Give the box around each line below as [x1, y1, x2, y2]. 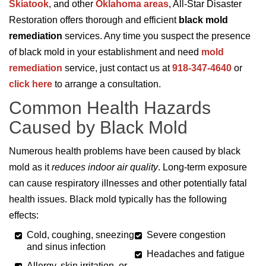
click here [9, 79, 52, 90]
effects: [9, 210, 39, 221]
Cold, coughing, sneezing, [27, 230, 137, 240]
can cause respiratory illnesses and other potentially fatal [9, 178, 247, 189]
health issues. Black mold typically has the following [9, 194, 227, 205]
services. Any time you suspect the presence [62, 31, 251, 42]
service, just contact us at [62, 63, 172, 74]
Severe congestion [147, 230, 226, 240]
